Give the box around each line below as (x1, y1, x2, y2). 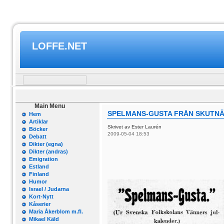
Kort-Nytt (29, 193, 53, 199)
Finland (29, 171, 49, 177)
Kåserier (29, 201, 50, 207)
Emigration (29, 156, 58, 162)
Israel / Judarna (29, 186, 69, 192)
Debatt (29, 133, 46, 139)
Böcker (29, 126, 47, 132)
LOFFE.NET (32, 40, 87, 51)
